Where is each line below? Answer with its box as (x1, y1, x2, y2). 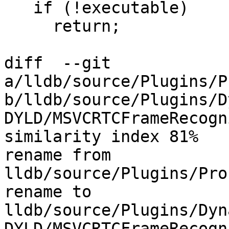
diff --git (4, 54, 111, 73)
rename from (4, 146, 111, 165)
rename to (4, 182, 91, 201)
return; (4, 17, 53, 36)
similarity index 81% (4, 127, 198, 146)
